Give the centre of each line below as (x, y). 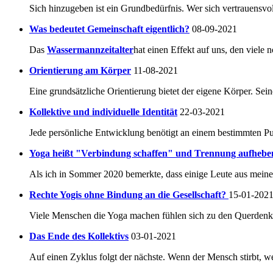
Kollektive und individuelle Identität (103, 112)
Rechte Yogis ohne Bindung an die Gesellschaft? (129, 195)
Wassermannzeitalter (90, 50)
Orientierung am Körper (80, 71)
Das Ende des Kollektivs (79, 236)
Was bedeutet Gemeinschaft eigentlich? (109, 29)
